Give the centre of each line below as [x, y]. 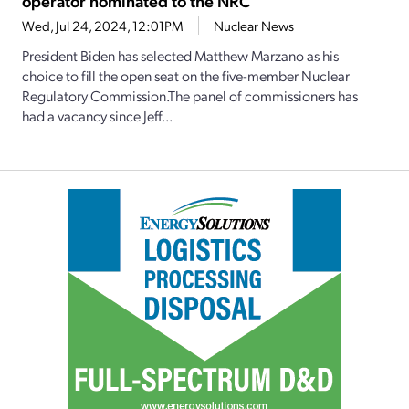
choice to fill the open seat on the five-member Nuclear [186, 76]
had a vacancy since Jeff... [97, 116]
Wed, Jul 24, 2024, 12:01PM [103, 26]
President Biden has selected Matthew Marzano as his [180, 56]
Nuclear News [254, 26]
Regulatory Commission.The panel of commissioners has [190, 96]
